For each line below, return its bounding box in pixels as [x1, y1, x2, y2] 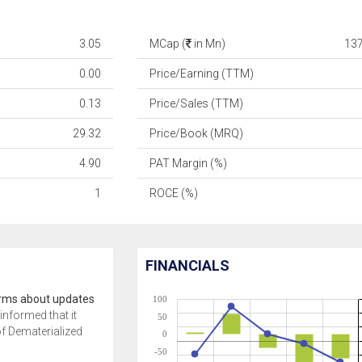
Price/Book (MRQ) [149, 127, 244, 140]
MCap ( [149, 37, 187, 50]
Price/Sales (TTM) [149, 97, 244, 110]
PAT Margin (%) [149, 157, 228, 170]
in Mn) [192, 37, 226, 50]
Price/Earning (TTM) [149, 67, 255, 80]
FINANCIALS [145, 257, 230, 274]
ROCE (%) [149, 187, 199, 200]
